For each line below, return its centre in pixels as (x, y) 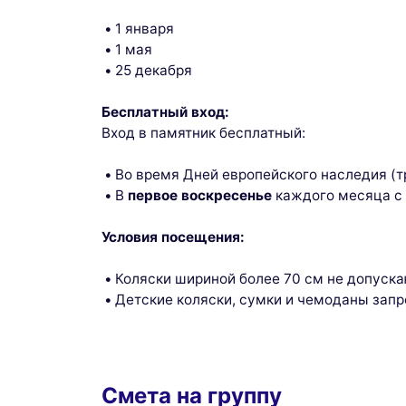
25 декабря (154, 71)
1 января (145, 29)
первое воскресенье (200, 196)
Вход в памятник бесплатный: (203, 133)
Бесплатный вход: (165, 112)
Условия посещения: (173, 237)
